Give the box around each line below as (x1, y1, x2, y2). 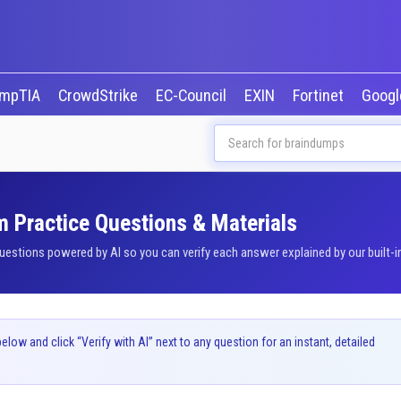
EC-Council (155, 86, 230, 106)
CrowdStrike (57, 86, 141, 106)
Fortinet (292, 86, 347, 106)
